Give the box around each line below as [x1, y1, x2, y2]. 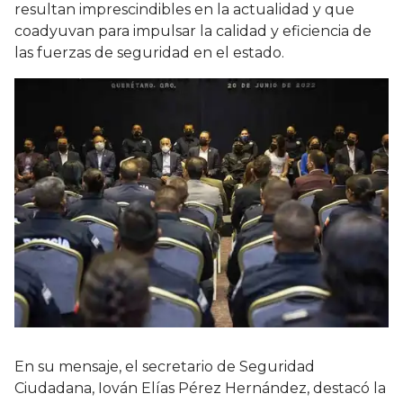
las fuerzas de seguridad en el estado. [14, 44, 288, 62]
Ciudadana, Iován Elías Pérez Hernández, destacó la [14, 380, 386, 398]
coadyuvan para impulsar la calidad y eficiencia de [14, 22, 372, 40]
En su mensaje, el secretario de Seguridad [14, 358, 315, 376]
